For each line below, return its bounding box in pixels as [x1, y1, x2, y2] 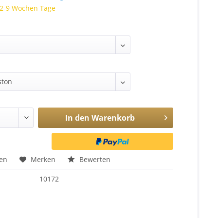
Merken [31, 155, 56, 164]
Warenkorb [91, 112, 135, 123]
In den [65, 112, 90, 123]
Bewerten [77, 155, 111, 164]
